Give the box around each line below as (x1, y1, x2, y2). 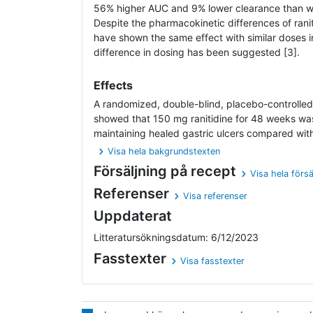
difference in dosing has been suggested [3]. (94, 46, 300, 59)
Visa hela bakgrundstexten (108, 146, 221, 157)
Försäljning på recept (94, 163, 236, 180)
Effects (94, 78, 133, 93)
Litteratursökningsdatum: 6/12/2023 (94, 231, 259, 244)
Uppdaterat (94, 208, 172, 225)
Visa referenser (183, 191, 248, 202)
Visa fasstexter (180, 256, 245, 267)
